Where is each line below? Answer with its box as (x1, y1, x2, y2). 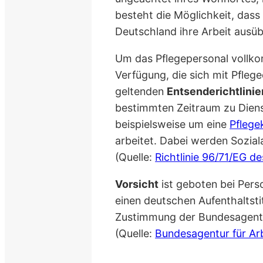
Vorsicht (115, 178, 159, 191)
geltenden (115, 85, 167, 98)
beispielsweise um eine (115, 118, 230, 131)
